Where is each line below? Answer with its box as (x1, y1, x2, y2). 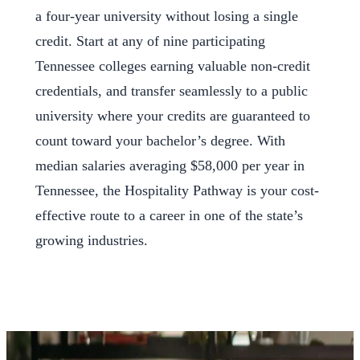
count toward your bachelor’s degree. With (35, 132, 285, 149)
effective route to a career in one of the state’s (35, 207, 303, 223)
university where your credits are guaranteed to (35, 107, 310, 124)
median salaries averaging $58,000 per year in (35, 157, 305, 174)
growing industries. (35, 231, 148, 248)
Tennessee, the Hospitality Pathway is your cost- (35, 182, 319, 198)
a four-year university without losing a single (35, 7, 298, 24)
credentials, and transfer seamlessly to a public (35, 82, 308, 99)
